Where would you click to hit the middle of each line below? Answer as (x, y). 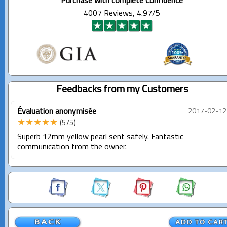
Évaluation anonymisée (57, 112)
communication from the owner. (72, 147)
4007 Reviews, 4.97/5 (122, 13)
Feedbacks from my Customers (122, 89)
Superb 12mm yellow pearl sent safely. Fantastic (100, 137)
